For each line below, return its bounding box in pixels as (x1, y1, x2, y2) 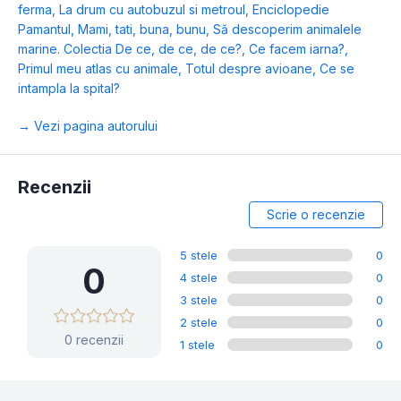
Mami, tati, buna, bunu (78, 21, 206, 38)
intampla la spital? (18, 81, 120, 97)
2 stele (180, 315, 218, 330)
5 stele (180, 248, 218, 263)
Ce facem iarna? (249, 41, 345, 57)
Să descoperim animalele (213, 21, 362, 38)
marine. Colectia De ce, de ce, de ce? (18, 41, 242, 57)
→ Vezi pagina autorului (18, 118, 158, 134)
